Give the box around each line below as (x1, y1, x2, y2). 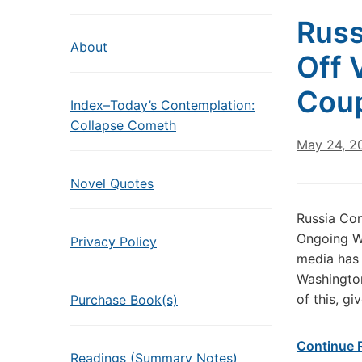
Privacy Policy (70, 234, 157, 250)
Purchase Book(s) (70, 292, 178, 308)
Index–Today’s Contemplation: (70, 97, 255, 113)
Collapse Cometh (70, 117, 176, 133)
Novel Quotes (70, 175, 154, 192)
